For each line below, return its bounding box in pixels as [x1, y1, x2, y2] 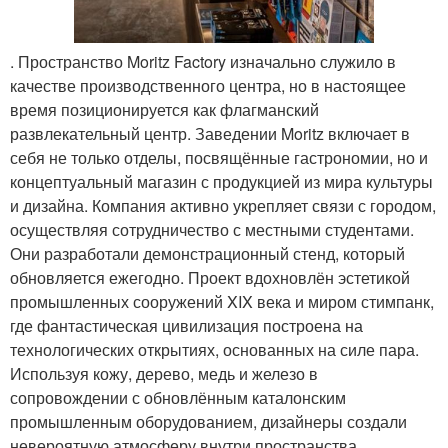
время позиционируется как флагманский [10, 98, 319, 122]
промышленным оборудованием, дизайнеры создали [10, 410, 407, 434]
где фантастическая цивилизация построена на [10, 314, 363, 338]
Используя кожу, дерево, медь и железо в [10, 362, 318, 386]
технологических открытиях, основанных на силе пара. [10, 338, 419, 362]
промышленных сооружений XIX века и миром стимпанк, [10, 290, 434, 314]
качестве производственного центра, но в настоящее [10, 74, 406, 98]
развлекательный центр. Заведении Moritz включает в [10, 122, 410, 146]
